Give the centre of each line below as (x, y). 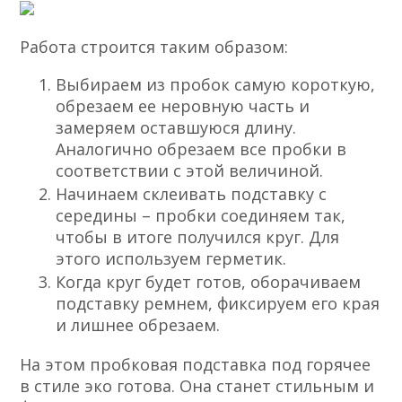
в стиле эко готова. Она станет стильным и (197, 386)
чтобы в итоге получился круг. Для (198, 237)
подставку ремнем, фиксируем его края (218, 304)
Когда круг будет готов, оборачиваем (209, 282)
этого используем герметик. (171, 259)
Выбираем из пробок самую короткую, (216, 85)
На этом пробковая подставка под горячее (196, 365)
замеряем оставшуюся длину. (176, 128)
